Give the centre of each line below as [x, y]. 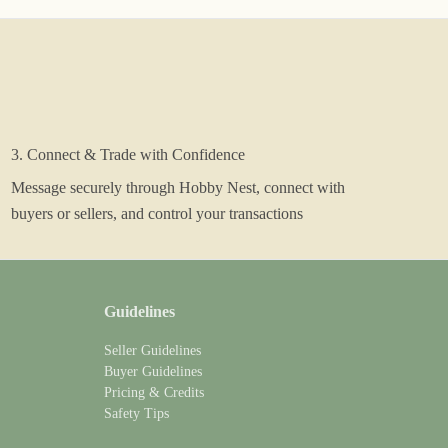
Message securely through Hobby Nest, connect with [177, 187]
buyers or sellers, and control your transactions [156, 213]
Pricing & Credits [154, 392]
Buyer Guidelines [153, 371]
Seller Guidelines [152, 350]
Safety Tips [136, 413]
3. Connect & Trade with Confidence [127, 154]
